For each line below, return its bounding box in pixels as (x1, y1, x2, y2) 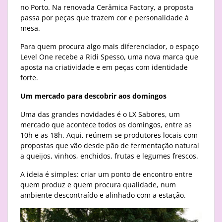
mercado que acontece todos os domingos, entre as (20, 120, 192, 130)
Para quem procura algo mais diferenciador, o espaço (20, 42, 199, 52)
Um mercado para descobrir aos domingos (20, 91, 166, 101)
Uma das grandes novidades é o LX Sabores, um (20, 110, 180, 119)
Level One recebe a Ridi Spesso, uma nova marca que (20, 52, 198, 62)
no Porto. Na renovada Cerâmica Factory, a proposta (20, 2, 193, 12)
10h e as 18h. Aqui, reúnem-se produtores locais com (20, 130, 198, 140)
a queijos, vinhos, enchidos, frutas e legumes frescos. (20, 151, 198, 161)
